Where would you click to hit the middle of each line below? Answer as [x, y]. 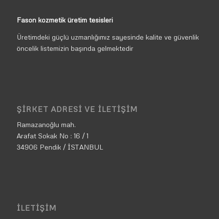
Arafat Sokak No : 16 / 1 [52, 136]
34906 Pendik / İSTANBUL [60, 147]
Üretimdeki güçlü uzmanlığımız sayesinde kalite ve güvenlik [108, 37]
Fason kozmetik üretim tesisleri [65, 20]
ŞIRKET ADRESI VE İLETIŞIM [77, 109]
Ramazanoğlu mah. [46, 125]
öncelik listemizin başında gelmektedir [75, 48]
